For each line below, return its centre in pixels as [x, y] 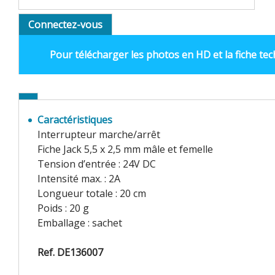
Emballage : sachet [80, 223]
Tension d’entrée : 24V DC [97, 164]
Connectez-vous [65, 24]
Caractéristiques [75, 119]
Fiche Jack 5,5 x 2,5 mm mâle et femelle [125, 149]
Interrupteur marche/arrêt [99, 134]
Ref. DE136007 [70, 252]
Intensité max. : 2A [79, 178]
